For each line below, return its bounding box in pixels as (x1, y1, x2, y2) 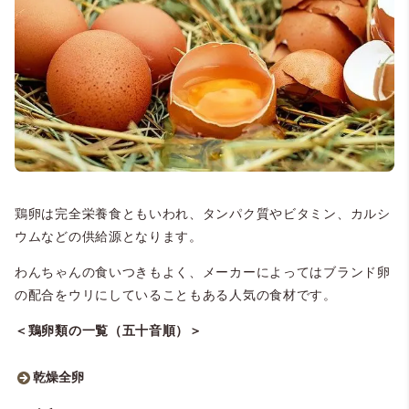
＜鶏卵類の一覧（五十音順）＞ (15, 323, 203, 339)
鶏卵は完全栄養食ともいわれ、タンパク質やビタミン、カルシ (15, 206, 391, 222)
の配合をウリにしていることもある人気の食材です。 (15, 288, 337, 303)
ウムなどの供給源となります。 (15, 229, 203, 245)
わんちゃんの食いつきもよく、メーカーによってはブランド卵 (15, 265, 391, 280)
